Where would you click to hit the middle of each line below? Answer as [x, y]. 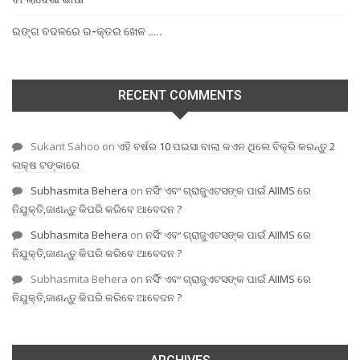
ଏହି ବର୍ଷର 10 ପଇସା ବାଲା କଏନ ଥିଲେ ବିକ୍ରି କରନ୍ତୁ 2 [226, 146]
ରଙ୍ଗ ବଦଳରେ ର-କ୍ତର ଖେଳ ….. [87, 32]
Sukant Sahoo [65, 146]
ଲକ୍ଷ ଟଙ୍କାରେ [46, 164]
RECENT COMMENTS [180, 96]
